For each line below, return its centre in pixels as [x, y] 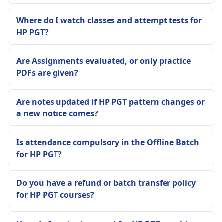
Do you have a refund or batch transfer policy [106, 183]
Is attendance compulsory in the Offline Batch [108, 142]
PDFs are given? [47, 73]
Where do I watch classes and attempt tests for [109, 20]
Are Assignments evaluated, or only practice [104, 61]
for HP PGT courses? [55, 195]
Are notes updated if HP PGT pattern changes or [111, 102]
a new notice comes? [57, 113]
